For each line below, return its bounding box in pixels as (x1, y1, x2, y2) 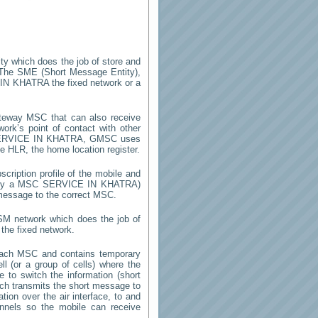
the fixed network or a (48, 77, 141, 88)
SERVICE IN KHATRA (42, 179, 138, 190)
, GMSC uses (83, 133, 141, 144)
